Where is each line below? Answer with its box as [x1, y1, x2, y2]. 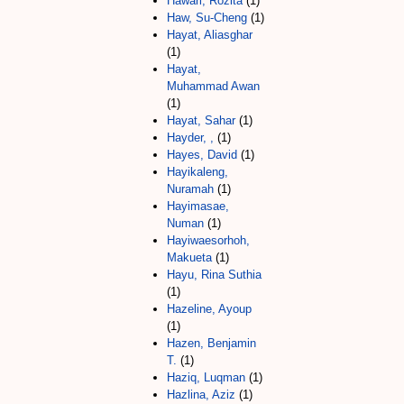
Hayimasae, [167, 198, 229, 213]
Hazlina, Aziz [167, 387, 235, 401]
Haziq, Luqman [167, 370, 245, 384]
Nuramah [167, 181, 214, 196]
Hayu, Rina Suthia [167, 267, 262, 281]
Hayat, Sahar [167, 113, 235, 127]
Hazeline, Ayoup [167, 301, 252, 316]
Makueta [167, 250, 212, 264]
